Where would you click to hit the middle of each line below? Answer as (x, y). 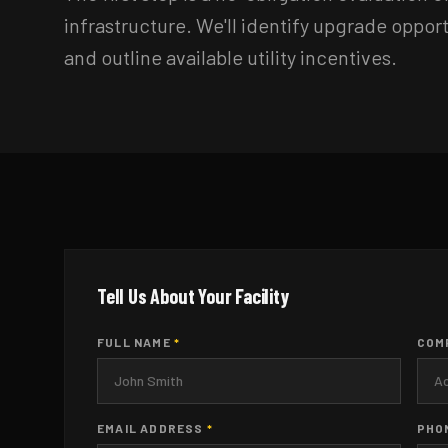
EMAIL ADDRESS (152, 427)
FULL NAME (135, 341)
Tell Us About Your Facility (193, 295)
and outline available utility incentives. (230, 56)
